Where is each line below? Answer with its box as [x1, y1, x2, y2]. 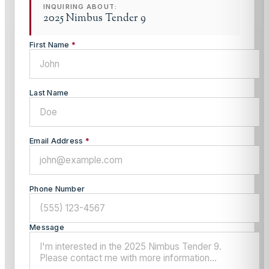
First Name [29, 40, 71, 49]
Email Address [29, 136, 83, 145]
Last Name [29, 88, 69, 97]
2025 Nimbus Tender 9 [43, 10, 146, 26]
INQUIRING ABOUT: [43, 2, 117, 11]
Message [29, 222, 64, 232]
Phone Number [29, 184, 85, 193]
